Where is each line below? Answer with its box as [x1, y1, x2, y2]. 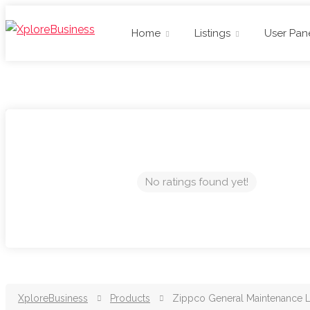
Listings [194, 27, 230, 39]
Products [110, 293, 150, 304]
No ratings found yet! [145, 176, 248, 188]
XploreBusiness [18, 293, 88, 304]
